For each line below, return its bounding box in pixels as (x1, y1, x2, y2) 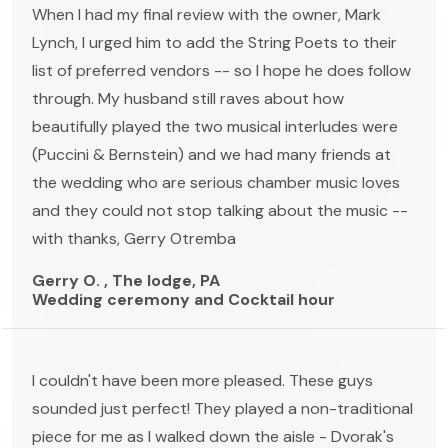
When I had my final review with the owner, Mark (32, 3, 381, 25)
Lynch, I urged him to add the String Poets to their (32, 31, 397, 53)
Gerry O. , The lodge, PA (32, 269, 220, 291)
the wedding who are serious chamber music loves (32, 171, 400, 193)
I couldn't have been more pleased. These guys (32, 369, 373, 391)
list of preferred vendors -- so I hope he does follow (32, 59, 411, 81)
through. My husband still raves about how (32, 87, 344, 109)
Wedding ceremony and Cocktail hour (32, 288, 335, 310)
